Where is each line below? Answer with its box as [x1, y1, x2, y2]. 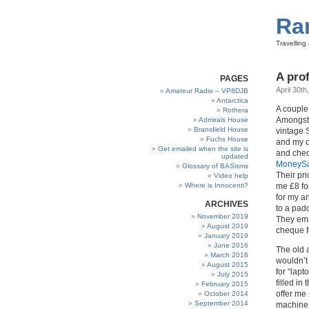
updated [221, 152, 248, 160]
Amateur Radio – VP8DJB [166, 87, 248, 94]
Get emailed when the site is [158, 145, 248, 152]
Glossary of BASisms [182, 162, 248, 170]
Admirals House [199, 116, 248, 123]
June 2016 [214, 241, 248, 249]
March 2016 [210, 251, 248, 259]
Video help [214, 172, 248, 179]
